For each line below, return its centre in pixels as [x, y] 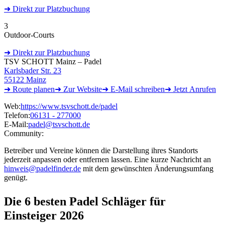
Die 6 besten [37, 201]
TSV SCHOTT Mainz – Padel [53, 61]
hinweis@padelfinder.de [42, 168]
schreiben [149, 89]
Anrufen [203, 89]
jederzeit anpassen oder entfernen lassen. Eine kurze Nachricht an [107, 159]
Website [89, 89]
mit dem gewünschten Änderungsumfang [147, 168]
